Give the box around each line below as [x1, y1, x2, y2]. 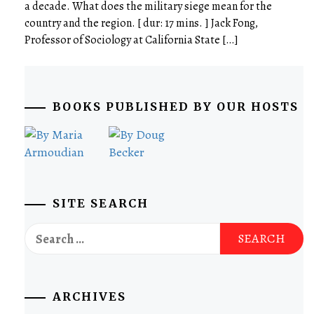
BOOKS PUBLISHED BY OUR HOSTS [53, 100, 299, 114]
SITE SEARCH [53, 196, 149, 210]
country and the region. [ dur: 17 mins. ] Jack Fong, [25, 15, 258, 31]
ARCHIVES [53, 289, 126, 303]
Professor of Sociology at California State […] [25, 32, 238, 48]
